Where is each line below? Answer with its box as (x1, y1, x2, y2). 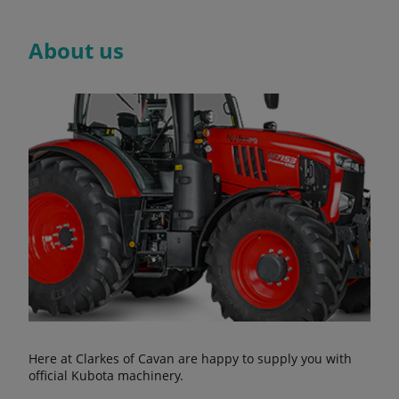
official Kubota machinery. (28, 367, 183, 385)
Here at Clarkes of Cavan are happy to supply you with (28, 350, 352, 368)
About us (28, 36, 124, 66)
